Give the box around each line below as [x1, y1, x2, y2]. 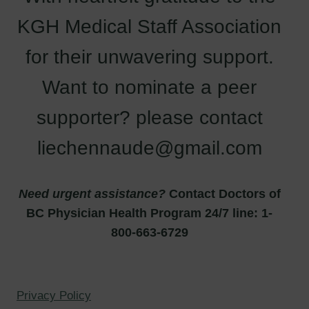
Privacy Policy [17, 289, 91, 303]
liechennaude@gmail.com [37, 137, 262, 159]
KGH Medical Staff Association [17, 15, 281, 37]
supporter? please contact [36, 106, 263, 128]
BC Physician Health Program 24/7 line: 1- [26, 206, 272, 220]
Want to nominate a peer [42, 76, 257, 98]
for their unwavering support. [25, 46, 274, 68]
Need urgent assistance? [18, 186, 166, 201]
